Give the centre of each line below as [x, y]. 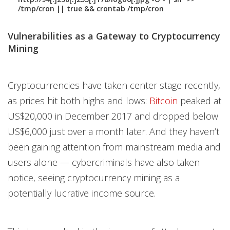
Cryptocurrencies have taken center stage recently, [114, 85]
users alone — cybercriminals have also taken [104, 162]
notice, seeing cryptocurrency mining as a [94, 178]
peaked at [199, 101]
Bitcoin [164, 101]
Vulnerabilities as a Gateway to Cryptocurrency [114, 36]
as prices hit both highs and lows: [79, 101]
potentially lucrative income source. [82, 193]
